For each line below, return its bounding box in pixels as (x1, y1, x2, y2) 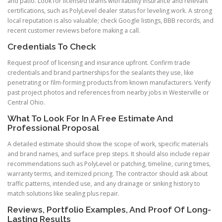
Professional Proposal (7, 122, 99, 133)
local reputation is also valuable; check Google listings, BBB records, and (7, 16, 214, 25)
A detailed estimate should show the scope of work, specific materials (7, 140, 208, 149)
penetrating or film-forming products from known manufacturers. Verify (7, 78, 211, 87)
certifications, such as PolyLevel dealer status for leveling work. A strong (7, 6, 212, 15)
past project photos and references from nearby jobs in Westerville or (7, 88, 209, 97)
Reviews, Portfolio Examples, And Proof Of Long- (7, 205, 211, 215)
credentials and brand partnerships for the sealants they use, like (7, 68, 194, 77)
